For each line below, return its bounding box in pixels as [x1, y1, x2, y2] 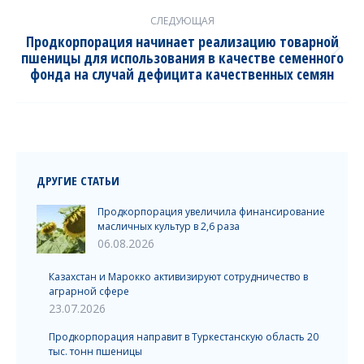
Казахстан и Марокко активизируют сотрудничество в [49, 270, 308, 284]
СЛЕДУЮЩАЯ [149, 14, 214, 28]
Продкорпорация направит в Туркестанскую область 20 [49, 330, 318, 344]
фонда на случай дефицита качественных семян [30, 64, 334, 84]
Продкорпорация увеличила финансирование [97, 205, 325, 219]
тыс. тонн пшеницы [49, 344, 142, 359]
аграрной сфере [49, 284, 129, 299]
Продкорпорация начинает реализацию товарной [25, 32, 339, 52]
